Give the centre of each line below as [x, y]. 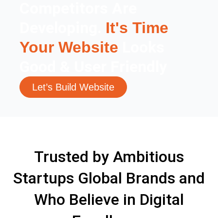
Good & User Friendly [93, 66]
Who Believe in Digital [109, 199]
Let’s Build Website [73, 87]
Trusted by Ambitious [109, 156]
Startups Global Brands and [109, 178]
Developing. [63, 27]
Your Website [69, 47]
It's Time [137, 27]
